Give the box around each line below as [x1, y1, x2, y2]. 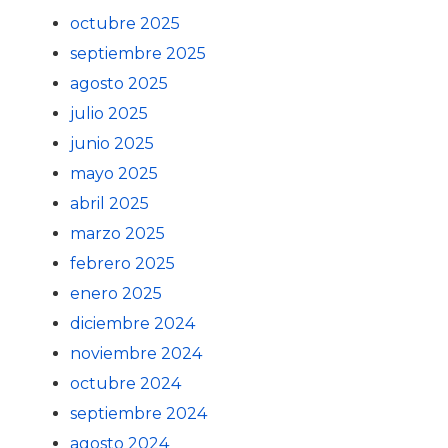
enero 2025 [70, 283, 162, 303]
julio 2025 [70, 103, 148, 123]
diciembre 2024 [70, 313, 195, 333]
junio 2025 [70, 133, 154, 153]
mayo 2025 [70, 163, 158, 183]
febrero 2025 [70, 253, 175, 273]
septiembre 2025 [70, 43, 206, 63]
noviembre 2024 [70, 343, 202, 363]
